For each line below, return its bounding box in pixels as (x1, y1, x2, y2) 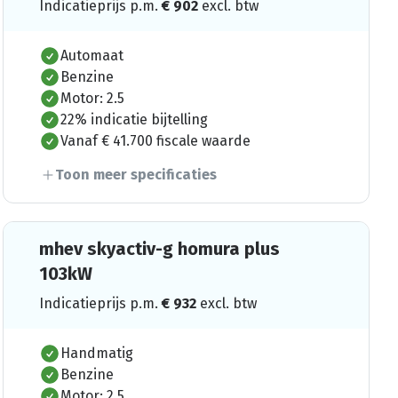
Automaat (60, 46, 123, 64)
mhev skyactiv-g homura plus (38, 237, 280, 259)
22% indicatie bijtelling (60, 110, 208, 128)
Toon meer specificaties (54, 165, 217, 183)
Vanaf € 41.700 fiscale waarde (60, 131, 251, 149)
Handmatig (60, 344, 133, 362)
